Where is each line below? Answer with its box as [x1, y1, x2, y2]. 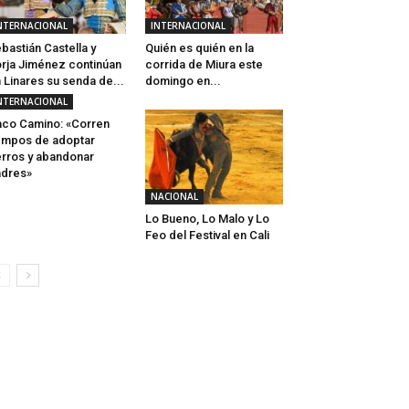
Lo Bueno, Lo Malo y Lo [144, 212, 269, 226]
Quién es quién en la [144, 41, 254, 56]
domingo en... [144, 74, 221, 89]
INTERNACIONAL [150, 19, 225, 33]
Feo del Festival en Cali [144, 228, 269, 243]
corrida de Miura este [144, 58, 263, 72]
